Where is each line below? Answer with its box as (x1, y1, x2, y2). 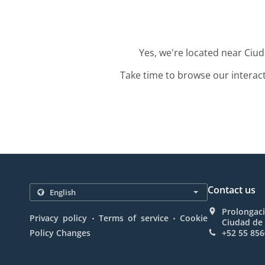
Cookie (180, 212, 208, 224)
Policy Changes (30, 227, 91, 238)
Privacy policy (30, 212, 88, 224)
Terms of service (99, 212, 169, 224)
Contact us (208, 183, 256, 196)
